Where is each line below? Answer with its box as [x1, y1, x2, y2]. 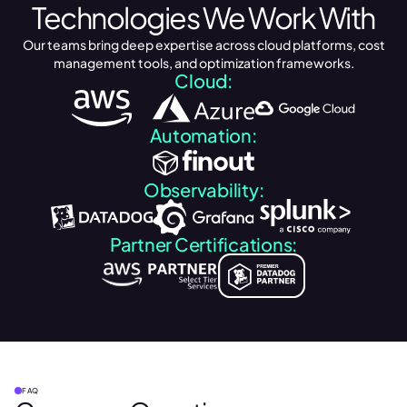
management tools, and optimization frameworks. [53, 55, 354, 72]
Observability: [143, 178, 264, 202]
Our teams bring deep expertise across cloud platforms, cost [22, 36, 385, 54]
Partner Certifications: [109, 233, 298, 256]
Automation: [150, 124, 257, 147]
